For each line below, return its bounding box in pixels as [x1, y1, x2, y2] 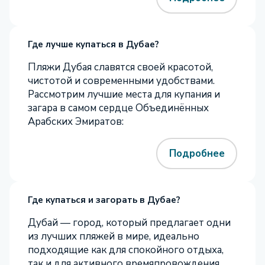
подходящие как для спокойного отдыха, [28, 243, 224, 257]
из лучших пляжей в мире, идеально [28, 230, 199, 243]
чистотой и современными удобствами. [28, 74, 215, 88]
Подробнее [169, 146, 225, 160]
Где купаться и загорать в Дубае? [28, 194, 180, 206]
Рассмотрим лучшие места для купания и [28, 88, 220, 101]
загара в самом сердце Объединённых [28, 101, 209, 115]
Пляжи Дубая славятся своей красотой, [28, 60, 213, 74]
